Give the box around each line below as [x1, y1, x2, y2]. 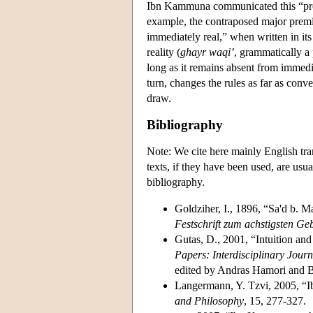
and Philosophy [175, 294, 244, 307]
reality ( [147, 45, 180, 58]
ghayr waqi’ [180, 45, 234, 58]
